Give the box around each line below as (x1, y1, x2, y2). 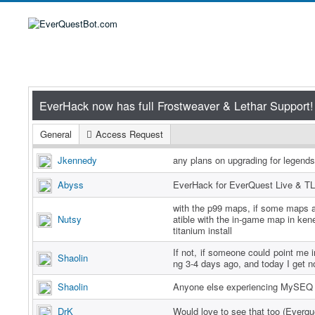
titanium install (173, 224, 232, 237)
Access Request (96, 127, 163, 141)
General (40, 127, 72, 141)
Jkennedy (58, 153, 97, 167)
